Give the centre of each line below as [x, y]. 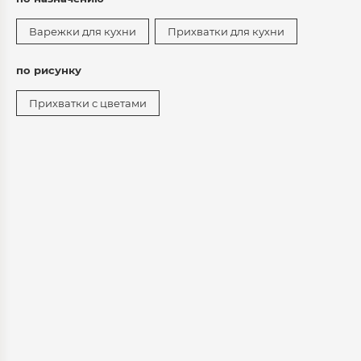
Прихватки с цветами [88, 103]
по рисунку [49, 70]
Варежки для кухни [83, 31]
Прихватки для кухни [226, 31]
